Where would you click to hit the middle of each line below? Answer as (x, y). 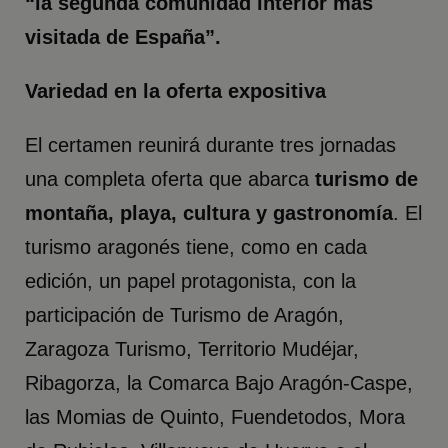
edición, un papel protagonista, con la (191, 281)
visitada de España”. (123, 37)
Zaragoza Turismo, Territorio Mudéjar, (192, 349)
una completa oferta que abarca (170, 179)
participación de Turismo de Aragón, (185, 315)
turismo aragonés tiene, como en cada (196, 247)
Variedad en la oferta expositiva (179, 91)
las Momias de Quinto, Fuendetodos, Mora (215, 417)
